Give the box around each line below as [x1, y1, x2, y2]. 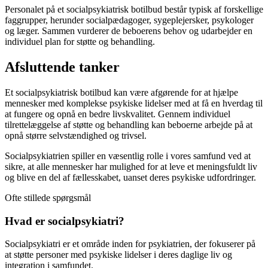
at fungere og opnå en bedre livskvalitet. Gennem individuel [5, 108, 230, 119]
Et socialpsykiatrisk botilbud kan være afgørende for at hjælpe [5, 87, 238, 98]
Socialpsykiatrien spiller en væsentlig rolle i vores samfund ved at [5, 150, 251, 161]
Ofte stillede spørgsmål [5, 192, 91, 203]
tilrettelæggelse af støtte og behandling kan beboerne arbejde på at [5, 119, 252, 130]
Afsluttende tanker [5, 59, 120, 75]
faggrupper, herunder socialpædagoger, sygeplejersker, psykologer [5, 15, 254, 26]
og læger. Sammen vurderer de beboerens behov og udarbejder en [5, 26, 252, 36]
